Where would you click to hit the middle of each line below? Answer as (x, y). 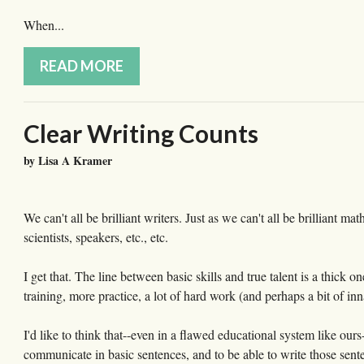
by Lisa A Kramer (68, 161)
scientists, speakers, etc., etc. (96, 237)
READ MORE (82, 66)
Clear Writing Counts (141, 134)
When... (44, 25)
